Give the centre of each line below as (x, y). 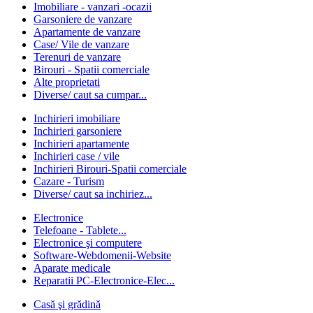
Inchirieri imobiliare (77, 119)
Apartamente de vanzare (87, 32)
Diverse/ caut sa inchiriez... (93, 194)
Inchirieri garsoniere (78, 131)
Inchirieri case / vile (77, 156)
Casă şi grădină (67, 305)
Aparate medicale (72, 268)
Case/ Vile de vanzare (81, 45)
